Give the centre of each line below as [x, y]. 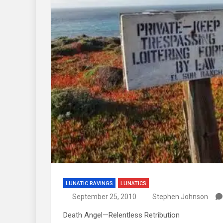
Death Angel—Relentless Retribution [121, 215]
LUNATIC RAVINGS [89, 183]
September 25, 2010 [104, 196]
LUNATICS [133, 183]
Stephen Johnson [180, 196]
